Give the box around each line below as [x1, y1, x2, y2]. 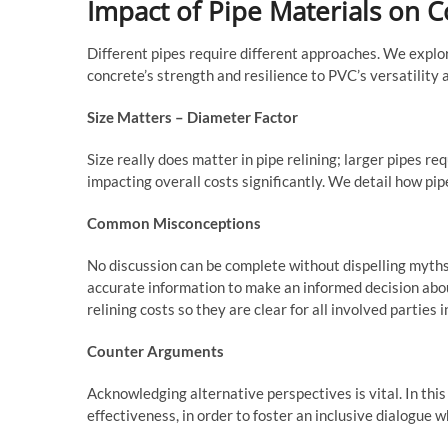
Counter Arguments [87, 342, 224, 361]
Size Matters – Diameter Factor [87, 108, 298, 127]
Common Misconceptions [87, 214, 261, 233]
